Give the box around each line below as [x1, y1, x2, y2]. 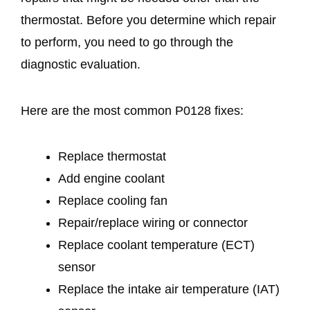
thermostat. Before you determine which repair [21, 13, 276, 28]
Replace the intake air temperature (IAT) [58, 282, 280, 296]
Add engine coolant [58, 171, 165, 185]
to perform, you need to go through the [21, 35, 233, 50]
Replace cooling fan [58, 193, 167, 208]
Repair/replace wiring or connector [58, 215, 248, 230]
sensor [58, 259, 95, 274]
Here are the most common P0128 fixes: [21, 103, 244, 118]
